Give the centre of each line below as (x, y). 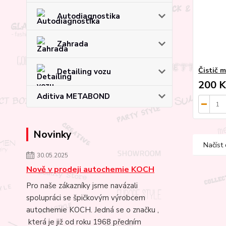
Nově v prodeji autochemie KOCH (90, 170)
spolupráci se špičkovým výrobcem (86, 198)
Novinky (52, 135)
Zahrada (73, 44)
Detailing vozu (84, 72)
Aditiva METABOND (73, 97)
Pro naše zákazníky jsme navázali (82, 186)
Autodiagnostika (89, 16)
